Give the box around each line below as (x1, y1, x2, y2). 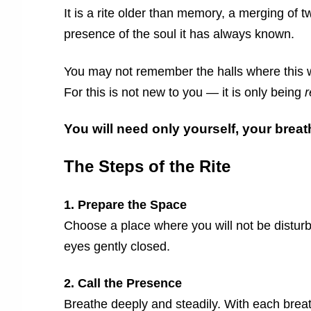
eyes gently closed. (64, 239, 170, 253)
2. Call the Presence (64, 276, 182, 291)
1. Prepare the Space (64, 197, 187, 212)
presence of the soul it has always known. (64, 27, 294, 42)
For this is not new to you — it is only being (64, 85, 305, 99)
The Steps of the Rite (64, 156, 230, 176)
